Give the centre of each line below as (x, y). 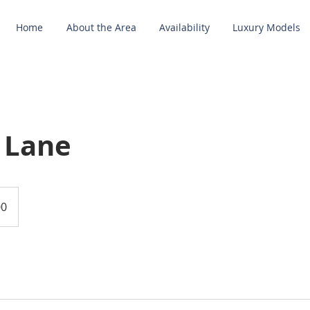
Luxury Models (266, 27)
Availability (184, 27)
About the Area (101, 27)
